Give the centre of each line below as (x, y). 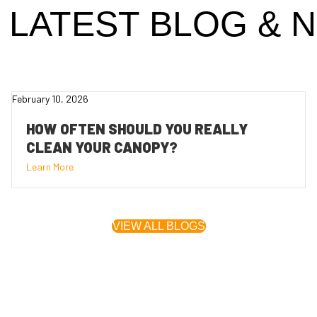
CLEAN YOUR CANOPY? (102, 147)
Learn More (50, 166)
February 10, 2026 (50, 98)
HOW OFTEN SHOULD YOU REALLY (137, 128)
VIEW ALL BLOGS (158, 226)
